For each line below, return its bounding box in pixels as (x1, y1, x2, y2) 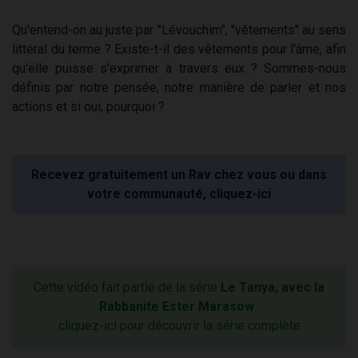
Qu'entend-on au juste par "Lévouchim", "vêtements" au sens (12, 22, 346, 38)
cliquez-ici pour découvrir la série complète (58, 318, 300, 334)
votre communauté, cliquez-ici (87, 186, 271, 202)
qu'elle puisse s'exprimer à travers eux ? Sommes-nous (12, 61, 346, 77)
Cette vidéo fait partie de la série (34, 280, 221, 296)
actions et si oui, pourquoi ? (12, 99, 165, 115)
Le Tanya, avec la (221, 280, 324, 296)
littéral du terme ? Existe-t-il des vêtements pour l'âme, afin (12, 42, 346, 58)
